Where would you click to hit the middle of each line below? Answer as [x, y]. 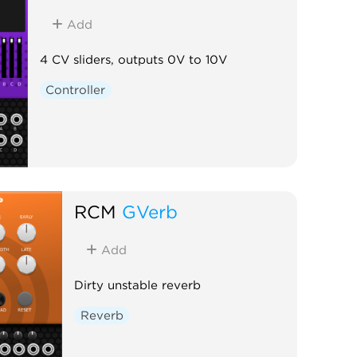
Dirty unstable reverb [138, 285]
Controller [76, 90]
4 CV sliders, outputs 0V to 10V [133, 59]
